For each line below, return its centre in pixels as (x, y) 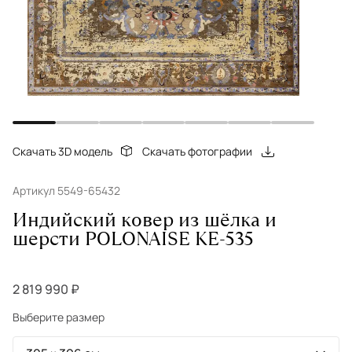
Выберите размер (59, 317)
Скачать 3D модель (62, 151)
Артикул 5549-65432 (66, 191)
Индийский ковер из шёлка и (145, 220)
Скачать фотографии (197, 151)
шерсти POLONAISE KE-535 (133, 238)
